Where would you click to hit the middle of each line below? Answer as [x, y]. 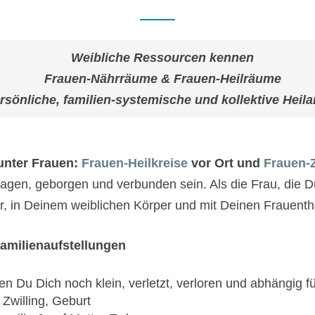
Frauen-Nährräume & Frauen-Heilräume [162, 79]
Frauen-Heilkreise [135, 163]
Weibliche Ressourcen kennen [162, 58]
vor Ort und [226, 163]
